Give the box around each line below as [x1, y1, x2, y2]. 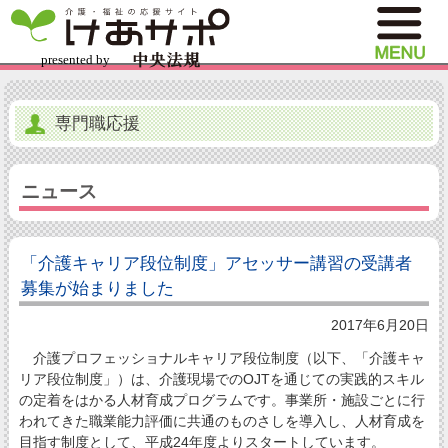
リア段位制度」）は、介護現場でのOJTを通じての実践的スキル [18, 370, 424, 387]
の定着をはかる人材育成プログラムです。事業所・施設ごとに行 [18, 391, 425, 408]
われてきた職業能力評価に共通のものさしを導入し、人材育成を [18, 412, 425, 429]
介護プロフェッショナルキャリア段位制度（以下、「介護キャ [18, 349, 425, 366]
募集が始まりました [20, 278, 174, 298]
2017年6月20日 [331, 317, 430, 334]
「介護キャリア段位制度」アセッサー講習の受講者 [20, 253, 412, 273]
